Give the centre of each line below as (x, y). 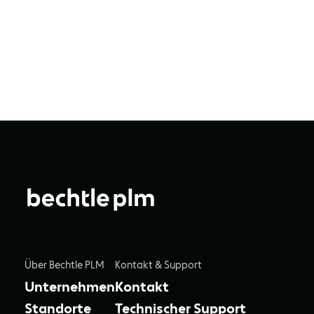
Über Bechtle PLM (64, 265)
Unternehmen (70, 287)
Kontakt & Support (158, 265)
